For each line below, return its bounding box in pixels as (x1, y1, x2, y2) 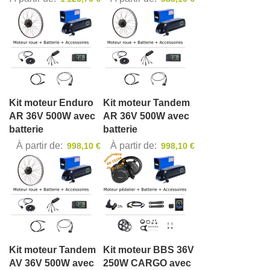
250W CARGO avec (103, 258, 191, 269)
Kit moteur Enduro (9, 98, 93, 108)
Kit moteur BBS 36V (103, 245, 194, 256)
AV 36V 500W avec (9, 258, 94, 269)
